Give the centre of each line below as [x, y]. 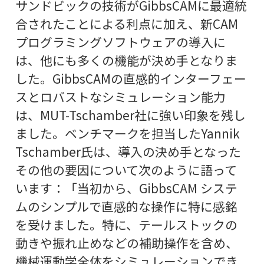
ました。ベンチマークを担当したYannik [127, 133]
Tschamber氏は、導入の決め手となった [128, 151]
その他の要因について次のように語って [126, 169]
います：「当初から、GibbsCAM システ [126, 188]
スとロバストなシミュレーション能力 [120, 96]
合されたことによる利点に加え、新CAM [126, 23]
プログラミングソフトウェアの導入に [120, 42]
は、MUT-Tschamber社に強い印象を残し [130, 115]
